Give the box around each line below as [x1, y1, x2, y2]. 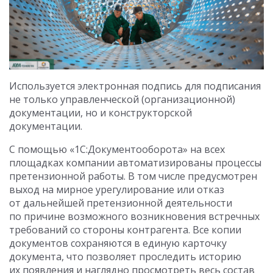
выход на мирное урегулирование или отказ [9, 183, 224, 197]
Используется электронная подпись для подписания [9, 79, 261, 93]
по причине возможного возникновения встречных [9, 210, 260, 224]
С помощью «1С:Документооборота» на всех [9, 143, 225, 157]
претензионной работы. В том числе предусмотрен [9, 169, 257, 183]
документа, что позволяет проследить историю [9, 250, 241, 264]
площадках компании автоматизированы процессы [9, 156, 261, 170]
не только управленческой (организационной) [9, 93, 235, 107]
